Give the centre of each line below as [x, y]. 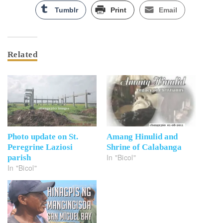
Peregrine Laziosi [40, 147]
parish [19, 157]
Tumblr [66, 10]
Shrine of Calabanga [144, 147]
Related [23, 55]
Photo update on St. [43, 136]
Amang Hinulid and [142, 136]
